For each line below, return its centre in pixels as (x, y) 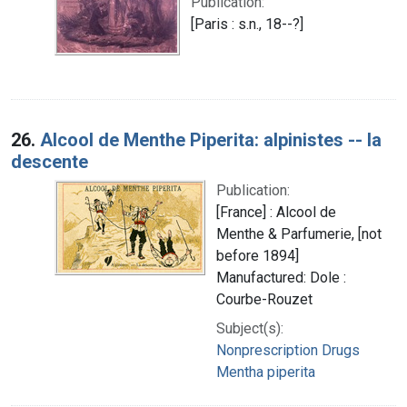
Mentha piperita (266, 372)
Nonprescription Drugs (288, 350)
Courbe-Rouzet (264, 299)
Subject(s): (250, 328)
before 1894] (258, 255)
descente (50, 161)
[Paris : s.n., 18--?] (247, 24)
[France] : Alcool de (276, 212)
